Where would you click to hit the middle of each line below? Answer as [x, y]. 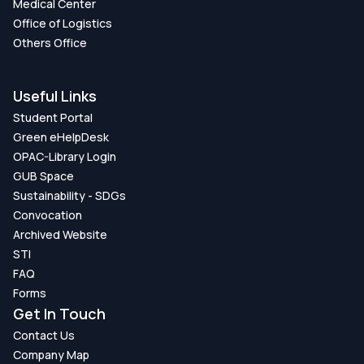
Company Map [51, 354]
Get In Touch [59, 313]
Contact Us [44, 335]
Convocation [48, 214]
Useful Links [55, 95]
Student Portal [53, 117]
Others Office [50, 42]
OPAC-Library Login [65, 156]
